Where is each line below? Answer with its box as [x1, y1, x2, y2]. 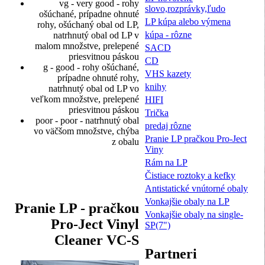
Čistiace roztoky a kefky [145, 170, 235, 180]
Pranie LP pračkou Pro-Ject [145, 134, 247, 144]
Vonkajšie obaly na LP [145, 196, 230, 206]
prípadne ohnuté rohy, [57, 73, 139, 83]
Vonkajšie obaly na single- [145, 209, 243, 219]
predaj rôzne [145, 121, 191, 131]
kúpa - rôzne [145, 30, 192, 40]
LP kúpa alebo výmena [145, 17, 231, 27]
